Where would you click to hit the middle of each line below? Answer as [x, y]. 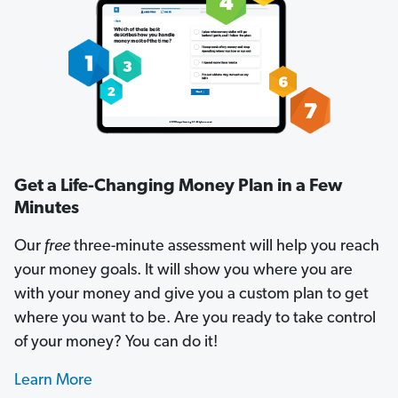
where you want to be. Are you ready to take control [195, 318]
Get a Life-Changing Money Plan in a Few [178, 187]
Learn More [53, 381]
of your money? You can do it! [116, 342]
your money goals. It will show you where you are [183, 271]
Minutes [47, 209]
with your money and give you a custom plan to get [191, 295]
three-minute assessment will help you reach [225, 247]
